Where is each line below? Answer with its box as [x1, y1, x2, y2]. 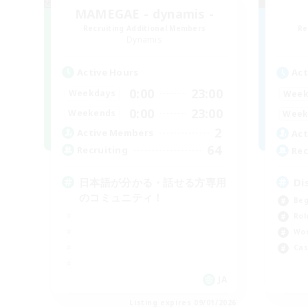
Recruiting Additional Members [82, 23, 206, 33]
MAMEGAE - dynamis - [74, 5, 214, 22]
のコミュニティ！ [79, 190, 164, 204]
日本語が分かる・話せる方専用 [79, 175, 227, 189]
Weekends [68, 107, 116, 120]
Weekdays [68, 87, 116, 100]
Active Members [77, 126, 154, 140]
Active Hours [77, 65, 139, 78]
